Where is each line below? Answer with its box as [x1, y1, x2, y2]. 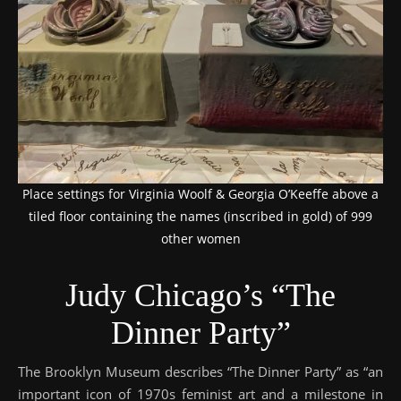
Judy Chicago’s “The [65, 277, 336, 314]
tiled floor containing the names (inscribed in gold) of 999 [29, 208, 372, 226]
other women [160, 230, 241, 248]
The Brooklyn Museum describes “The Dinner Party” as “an [18, 363, 383, 381]
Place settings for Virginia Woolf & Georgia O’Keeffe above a [22, 185, 379, 203]
